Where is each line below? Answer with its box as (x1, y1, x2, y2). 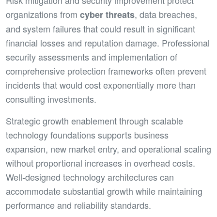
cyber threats (80, 8, 135, 21)
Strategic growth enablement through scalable (6, 114, 183, 127)
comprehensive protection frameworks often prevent (6, 64, 206, 77)
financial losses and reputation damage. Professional (6, 36, 210, 49)
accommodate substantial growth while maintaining (6, 185, 202, 197)
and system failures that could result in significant (6, 22, 195, 35)
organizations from (6, 8, 80, 20)
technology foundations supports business (6, 128, 169, 141)
